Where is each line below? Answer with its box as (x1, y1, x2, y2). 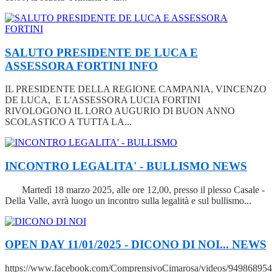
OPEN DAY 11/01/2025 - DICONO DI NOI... (5, 238, 232, 251)
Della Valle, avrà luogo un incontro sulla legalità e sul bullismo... (5, 195, 251, 206)
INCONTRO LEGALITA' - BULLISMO (5, 159, 212, 172)
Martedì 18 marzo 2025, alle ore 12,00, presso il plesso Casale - (5, 184, 265, 195)
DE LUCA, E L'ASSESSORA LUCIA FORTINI (5, 95, 203, 106)
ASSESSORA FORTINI (5, 59, 129, 72)
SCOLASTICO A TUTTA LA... (5, 117, 132, 127)
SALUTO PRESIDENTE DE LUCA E (5, 46, 198, 59)
